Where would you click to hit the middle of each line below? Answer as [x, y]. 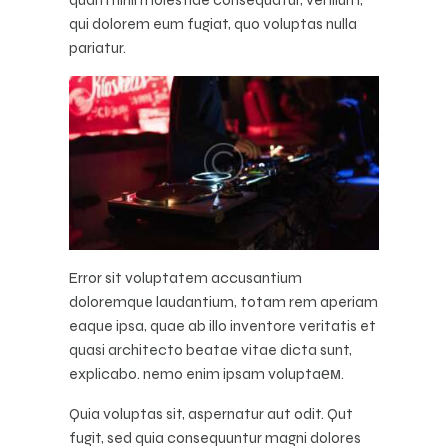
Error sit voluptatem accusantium [185, 278]
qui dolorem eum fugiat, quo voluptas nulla [213, 23]
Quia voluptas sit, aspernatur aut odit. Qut [211, 414]
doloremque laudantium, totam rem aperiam [223, 302]
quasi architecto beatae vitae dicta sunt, [210, 350]
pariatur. [97, 47]
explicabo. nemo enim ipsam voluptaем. [206, 374]
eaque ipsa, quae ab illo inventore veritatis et [222, 326]
